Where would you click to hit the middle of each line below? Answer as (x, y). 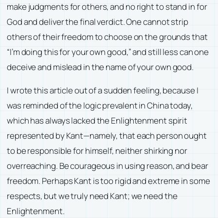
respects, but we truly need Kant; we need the (92, 196)
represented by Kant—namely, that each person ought (107, 135)
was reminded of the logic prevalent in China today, (100, 105)
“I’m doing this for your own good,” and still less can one (108, 52)
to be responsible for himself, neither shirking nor (97, 150)
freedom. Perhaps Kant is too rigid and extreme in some (109, 181)
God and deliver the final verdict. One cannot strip (98, 21)
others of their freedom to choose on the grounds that (107, 36)
